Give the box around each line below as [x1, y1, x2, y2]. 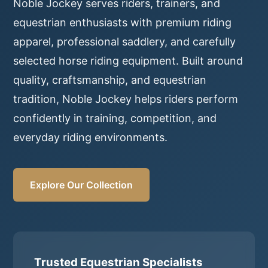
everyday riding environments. [13, 131, 168, 144]
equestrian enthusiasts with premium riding [13, 16, 232, 29]
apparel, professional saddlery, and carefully [13, 35, 236, 48]
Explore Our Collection [30, 179, 133, 191]
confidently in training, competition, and [13, 112, 217, 124]
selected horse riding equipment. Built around [13, 54, 243, 67]
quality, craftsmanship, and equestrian [13, 74, 207, 86]
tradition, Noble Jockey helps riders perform [13, 93, 239, 105]
